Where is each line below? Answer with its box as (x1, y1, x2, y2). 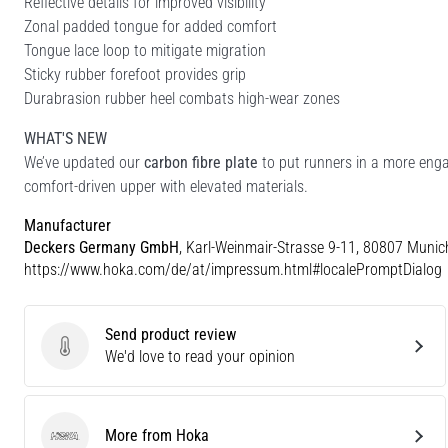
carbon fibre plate (144, 152, 258, 172)
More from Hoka (105, 425, 209, 445)
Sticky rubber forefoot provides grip (24, 64, 246, 84)
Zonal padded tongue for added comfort (24, 16, 277, 36)
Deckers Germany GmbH (24, 237, 179, 257)
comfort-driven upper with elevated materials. (24, 176, 308, 196)
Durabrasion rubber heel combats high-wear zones (24, 88, 340, 108)
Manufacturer (24, 215, 111, 235)
